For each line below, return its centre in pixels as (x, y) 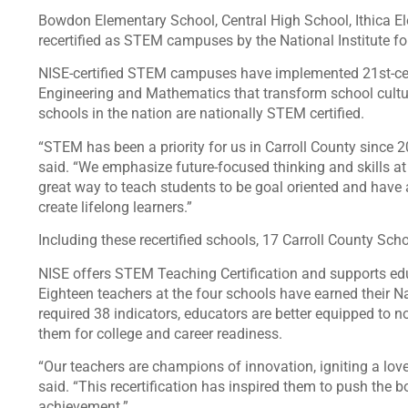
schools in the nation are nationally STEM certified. (201, 114)
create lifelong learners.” (115, 207)
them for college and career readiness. (162, 333)
